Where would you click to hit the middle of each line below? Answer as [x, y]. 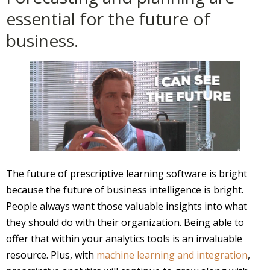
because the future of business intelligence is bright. [125, 190]
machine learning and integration [171, 255]
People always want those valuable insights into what [127, 206]
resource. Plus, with [50, 255]
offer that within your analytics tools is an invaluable [124, 239]
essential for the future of [108, 19]
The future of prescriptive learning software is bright [127, 174]
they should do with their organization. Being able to [125, 222]
